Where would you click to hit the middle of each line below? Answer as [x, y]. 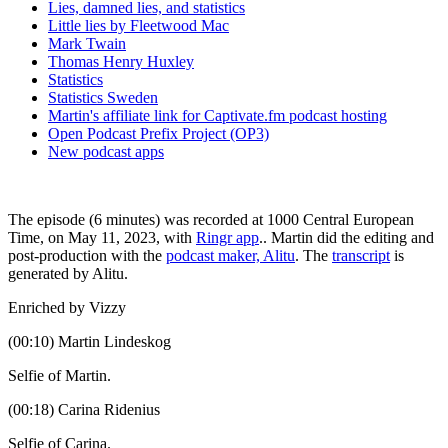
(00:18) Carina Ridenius [84, 409]
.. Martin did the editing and [346, 237]
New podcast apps [106, 151]
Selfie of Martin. [59, 375]
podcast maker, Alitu [230, 255]
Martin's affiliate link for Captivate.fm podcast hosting [217, 115]
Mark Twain [87, 43]
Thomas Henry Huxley [121, 61]
